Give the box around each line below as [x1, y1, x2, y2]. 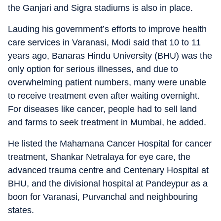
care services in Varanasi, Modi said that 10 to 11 [8, 37, 201, 47]
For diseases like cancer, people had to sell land [8, 104, 197, 114]
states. [8, 205, 34, 215]
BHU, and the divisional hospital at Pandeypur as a [8, 179, 208, 188]
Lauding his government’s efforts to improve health [8, 24, 207, 34]
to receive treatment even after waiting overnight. [8, 91, 200, 101]
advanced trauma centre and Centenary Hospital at [8, 165, 209, 175]
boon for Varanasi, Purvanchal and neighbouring [8, 192, 198, 202]
